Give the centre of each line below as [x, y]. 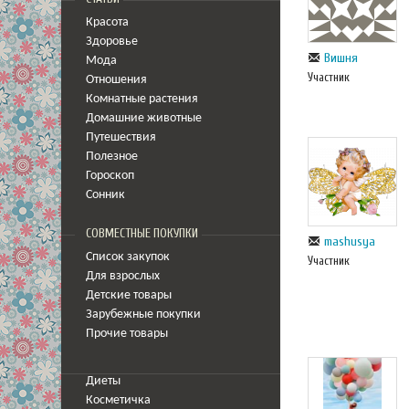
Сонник [105, 195]
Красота [107, 22]
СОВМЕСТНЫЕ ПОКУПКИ [142, 234]
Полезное [112, 157]
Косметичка [118, 400]
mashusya [350, 241]
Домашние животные [144, 118]
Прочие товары [127, 334]
